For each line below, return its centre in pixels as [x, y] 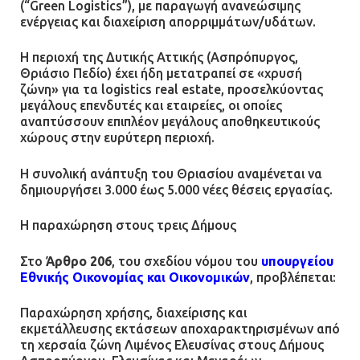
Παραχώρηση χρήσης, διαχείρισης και [133, 313]
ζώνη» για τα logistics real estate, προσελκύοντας [172, 90]
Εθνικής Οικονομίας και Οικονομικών [135, 277]
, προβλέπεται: [293, 277]
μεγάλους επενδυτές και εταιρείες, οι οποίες [151, 106]
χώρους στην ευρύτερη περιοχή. [117, 138]
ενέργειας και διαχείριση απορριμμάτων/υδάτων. [168, 21]
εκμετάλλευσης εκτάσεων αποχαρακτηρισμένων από [180, 329]
